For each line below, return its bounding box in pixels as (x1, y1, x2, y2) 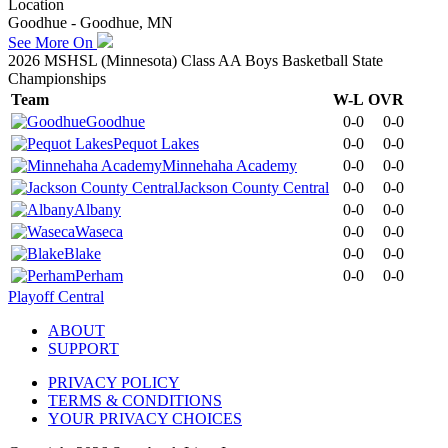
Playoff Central (8, 287, 104, 305)
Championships (8, 69, 106, 87)
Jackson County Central (178, 178, 329, 196)
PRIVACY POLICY (48, 373, 180, 391)
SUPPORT (48, 339, 119, 357)
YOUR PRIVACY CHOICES (48, 409, 242, 427)
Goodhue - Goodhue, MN (8, 13, 173, 31)
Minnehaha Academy (162, 156, 297, 174)
